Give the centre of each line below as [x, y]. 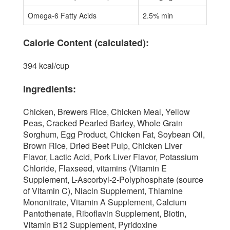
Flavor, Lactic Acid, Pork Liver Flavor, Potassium [111, 157]
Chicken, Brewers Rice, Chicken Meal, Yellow [107, 111]
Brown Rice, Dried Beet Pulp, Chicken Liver [103, 145]
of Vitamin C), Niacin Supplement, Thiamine [103, 190]
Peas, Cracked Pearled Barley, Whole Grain [103, 123]
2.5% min [158, 15]
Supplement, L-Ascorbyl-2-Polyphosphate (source [113, 179]
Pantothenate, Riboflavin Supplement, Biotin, [105, 213]
